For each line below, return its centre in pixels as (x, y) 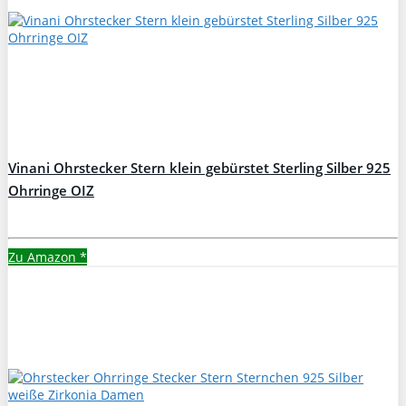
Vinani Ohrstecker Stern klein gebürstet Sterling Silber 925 (199, 168)
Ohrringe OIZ (51, 190)
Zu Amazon (44, 256)
